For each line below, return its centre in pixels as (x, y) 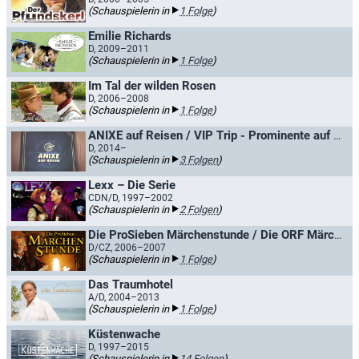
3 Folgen (199, 160)
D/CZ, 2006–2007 (127, 248)
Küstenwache (124, 334)
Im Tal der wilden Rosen (152, 86)
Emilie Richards (130, 36)
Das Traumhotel (131, 284)
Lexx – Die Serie (132, 185)
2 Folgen (199, 210)
